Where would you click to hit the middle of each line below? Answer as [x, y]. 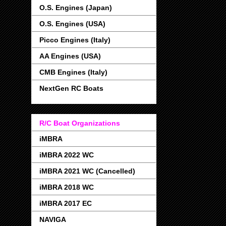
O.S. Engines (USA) [72, 24]
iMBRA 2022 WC [67, 155]
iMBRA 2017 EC [66, 203]
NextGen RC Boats [71, 89]
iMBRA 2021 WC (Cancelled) [87, 171]
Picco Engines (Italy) [75, 40]
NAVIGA [53, 219]
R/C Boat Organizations [80, 123]
